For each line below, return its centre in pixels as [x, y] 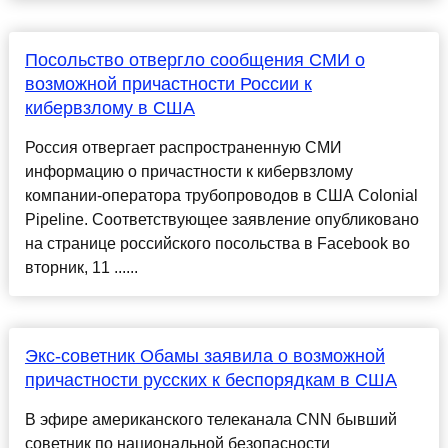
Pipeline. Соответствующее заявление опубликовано [221, 220]
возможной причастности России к [168, 84]
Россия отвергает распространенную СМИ [183, 148]
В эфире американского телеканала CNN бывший [210, 420]
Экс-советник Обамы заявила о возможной [204, 356]
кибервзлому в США [109, 108]
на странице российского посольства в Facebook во [217, 244]
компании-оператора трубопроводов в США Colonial [221, 196]
